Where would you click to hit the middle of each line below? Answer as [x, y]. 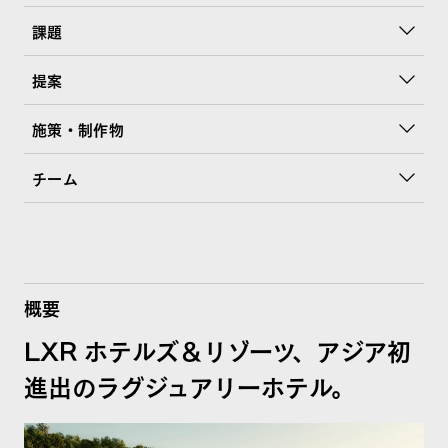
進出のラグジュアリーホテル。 [189, 384]
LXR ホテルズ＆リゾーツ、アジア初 [217, 348]
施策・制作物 [78, 129]
